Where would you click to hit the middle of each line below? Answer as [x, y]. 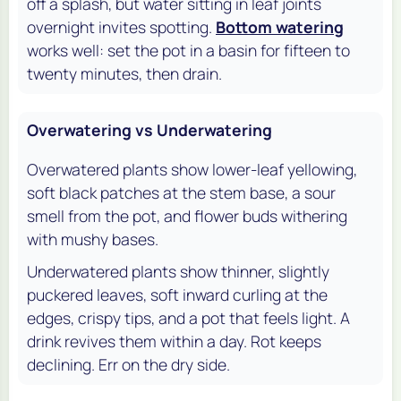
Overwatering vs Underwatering [149, 129]
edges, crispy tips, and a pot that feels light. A [188, 317]
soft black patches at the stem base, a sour [181, 192]
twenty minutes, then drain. [124, 73]
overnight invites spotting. [121, 26]
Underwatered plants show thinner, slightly [178, 271]
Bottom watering [280, 26]
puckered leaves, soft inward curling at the [177, 294]
